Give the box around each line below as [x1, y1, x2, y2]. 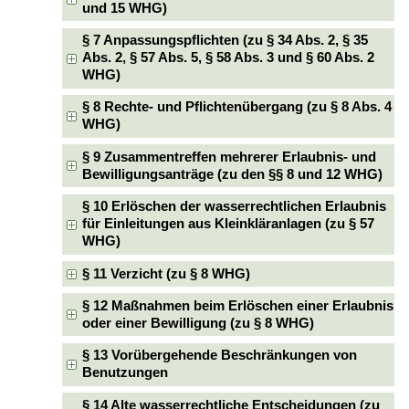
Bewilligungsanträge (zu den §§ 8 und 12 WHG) [82, 166, 383, 182]
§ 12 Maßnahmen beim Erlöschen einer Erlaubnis [82, 298, 394, 313]
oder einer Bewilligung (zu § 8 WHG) [82, 315, 315, 330]
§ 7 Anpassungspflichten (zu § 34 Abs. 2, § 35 [82, 33, 369, 48]
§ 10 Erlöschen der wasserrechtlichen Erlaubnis [82, 199, 387, 215]
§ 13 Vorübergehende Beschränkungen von [82, 348, 358, 363]
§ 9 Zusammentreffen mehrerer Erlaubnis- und [82, 149, 377, 164]
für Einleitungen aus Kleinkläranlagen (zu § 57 [82, 216, 375, 232]
